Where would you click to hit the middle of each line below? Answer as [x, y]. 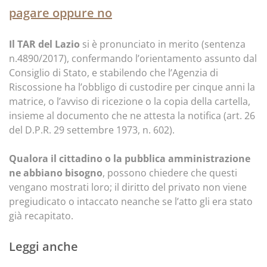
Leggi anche [44, 246]
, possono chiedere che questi [170, 173]
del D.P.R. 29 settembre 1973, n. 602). [93, 130]
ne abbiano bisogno [56, 173]
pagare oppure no [60, 13]
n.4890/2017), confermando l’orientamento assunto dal [133, 58]
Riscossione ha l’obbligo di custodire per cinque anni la [132, 87]
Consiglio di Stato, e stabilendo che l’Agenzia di [114, 73]
